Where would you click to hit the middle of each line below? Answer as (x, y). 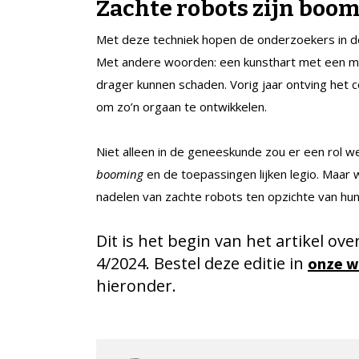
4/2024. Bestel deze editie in (202, 263)
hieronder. (136, 285)
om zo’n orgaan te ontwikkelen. (182, 106)
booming (120, 173)
